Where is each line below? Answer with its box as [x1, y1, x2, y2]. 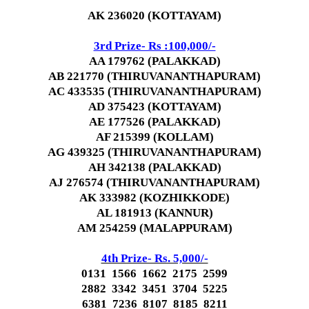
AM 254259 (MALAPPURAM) [77, 221, 232, 235]
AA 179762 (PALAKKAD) [88, 54, 221, 68]
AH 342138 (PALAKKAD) [88, 161, 221, 174]
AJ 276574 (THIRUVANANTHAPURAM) [49, 176, 260, 189]
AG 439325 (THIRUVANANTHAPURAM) [48, 146, 261, 159]
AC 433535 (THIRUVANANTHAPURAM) [48, 85, 261, 98]
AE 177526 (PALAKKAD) [88, 115, 221, 128]
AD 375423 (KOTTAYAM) [88, 100, 221, 113]
